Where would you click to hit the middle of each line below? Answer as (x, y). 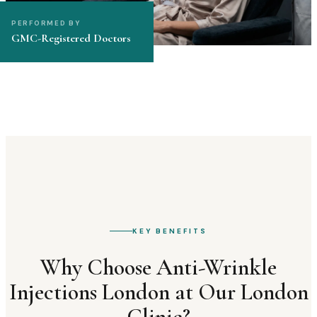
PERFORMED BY (46, 23)
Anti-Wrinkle (217, 267)
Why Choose (98, 267)
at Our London (239, 292)
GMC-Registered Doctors (71, 39)
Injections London (89, 292)
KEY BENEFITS (170, 231)
